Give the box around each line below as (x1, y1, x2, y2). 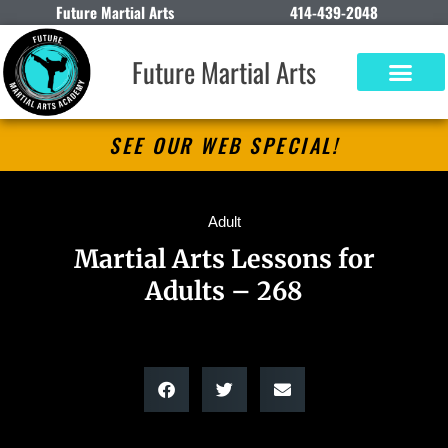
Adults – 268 (145, 275, 303, 308)
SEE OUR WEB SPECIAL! (109, 130, 339, 161)
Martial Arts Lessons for (73, 243, 375, 276)
